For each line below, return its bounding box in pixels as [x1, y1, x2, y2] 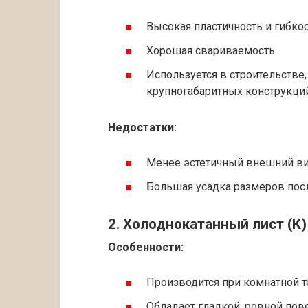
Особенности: [108, 240, 184, 254]
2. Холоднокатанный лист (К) [108, 216, 307, 233]
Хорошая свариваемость [146, 43, 275, 57]
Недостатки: [108, 120, 177, 134]
